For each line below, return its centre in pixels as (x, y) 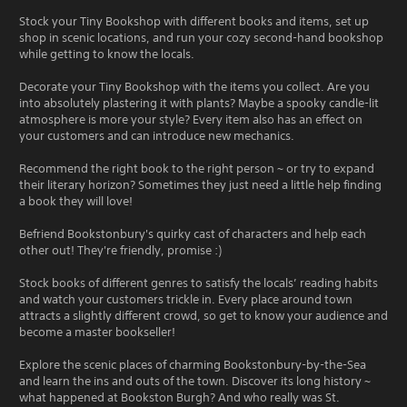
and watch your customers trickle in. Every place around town (186, 299)
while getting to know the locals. (107, 54)
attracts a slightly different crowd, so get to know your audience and (203, 315)
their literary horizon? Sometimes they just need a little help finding (200, 184)
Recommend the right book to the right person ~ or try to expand (197, 168)
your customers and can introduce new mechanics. (157, 135)
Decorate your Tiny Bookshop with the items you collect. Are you (194, 86)
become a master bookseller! (97, 332)
